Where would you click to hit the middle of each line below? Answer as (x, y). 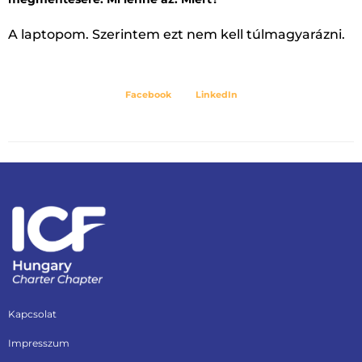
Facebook (148, 95)
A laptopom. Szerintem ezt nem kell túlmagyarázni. (177, 34)
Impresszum (39, 343)
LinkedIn (216, 95)
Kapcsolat (32, 314)
